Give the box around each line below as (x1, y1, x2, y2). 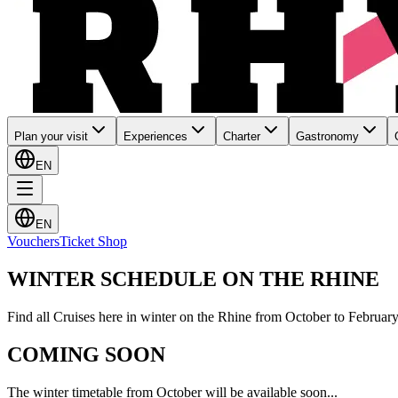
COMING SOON (7, 342, 165, 366)
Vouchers (7, 234, 60, 249)
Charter (223, 130, 260, 143)
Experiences (123, 130, 187, 143)
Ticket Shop (60, 234, 127, 249)
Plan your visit (14, 130, 88, 143)
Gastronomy (296, 130, 359, 143)
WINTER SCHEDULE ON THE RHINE (7, 267, 379, 291)
